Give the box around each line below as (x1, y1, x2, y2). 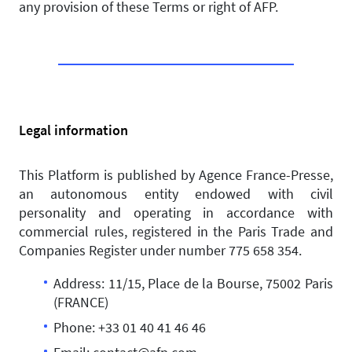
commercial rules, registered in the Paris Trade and (19, 222, 333, 240)
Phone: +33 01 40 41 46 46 (53, 318, 209, 336)
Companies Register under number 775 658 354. (19, 241, 302, 259)
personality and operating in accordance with (19, 203, 333, 222)
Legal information (19, 121, 128, 139)
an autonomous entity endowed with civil (19, 185, 333, 203)
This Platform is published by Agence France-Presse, (19, 166, 333, 184)
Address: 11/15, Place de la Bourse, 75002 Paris (53, 274, 333, 292)
